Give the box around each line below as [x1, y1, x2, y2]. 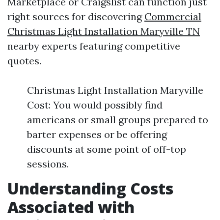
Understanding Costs [7, 178, 173, 199]
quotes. [7, 55, 41, 67]
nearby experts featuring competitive [7, 40, 180, 53]
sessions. [27, 158, 69, 170]
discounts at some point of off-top [27, 143, 186, 156]
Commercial [144, 10, 201, 23]
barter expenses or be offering [27, 128, 167, 141]
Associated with [7, 196, 135, 218]
